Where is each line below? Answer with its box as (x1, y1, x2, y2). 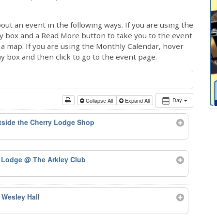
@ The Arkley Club (24, 155, 86, 165)
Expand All (123, 96, 151, 104)
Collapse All (84, 96, 115, 104)
